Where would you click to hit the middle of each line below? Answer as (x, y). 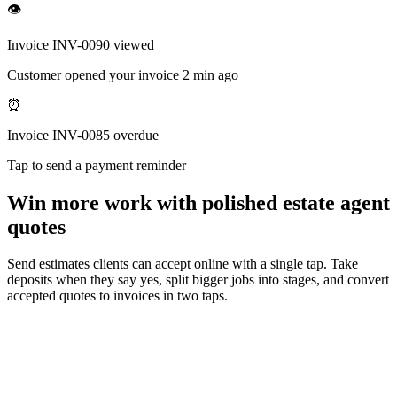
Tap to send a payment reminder (97, 165)
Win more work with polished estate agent (198, 202)
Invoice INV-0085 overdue (83, 135)
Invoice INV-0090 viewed (81, 44)
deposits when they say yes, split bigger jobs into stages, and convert (198, 280)
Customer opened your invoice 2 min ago (123, 74)
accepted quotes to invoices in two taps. (117, 296)
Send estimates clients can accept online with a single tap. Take (183, 264)
